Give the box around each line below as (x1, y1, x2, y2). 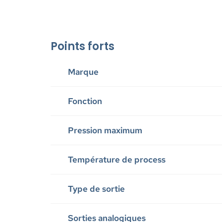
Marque (68, 66, 99, 77)
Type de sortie (68, 183, 125, 194)
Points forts (51, 38, 114, 54)
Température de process (68, 154, 166, 165)
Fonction (68, 95, 102, 107)
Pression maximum (68, 124, 142, 136)
